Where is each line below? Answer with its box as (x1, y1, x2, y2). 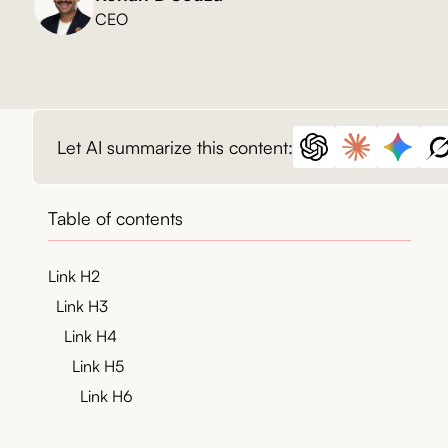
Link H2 (48, 266, 100, 287)
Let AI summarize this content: (57, 135, 293, 158)
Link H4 (64, 326, 117, 347)
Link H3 (56, 296, 108, 317)
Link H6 (80, 386, 133, 407)
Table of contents (48, 207, 183, 230)
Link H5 (72, 356, 124, 377)
